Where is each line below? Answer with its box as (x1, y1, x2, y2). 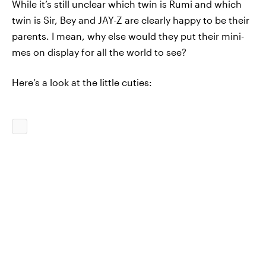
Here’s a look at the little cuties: (12, 77, 152, 88)
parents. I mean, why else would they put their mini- (12, 30, 244, 42)
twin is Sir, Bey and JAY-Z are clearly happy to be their (12, 14, 249, 26)
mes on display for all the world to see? (12, 46, 186, 58)
